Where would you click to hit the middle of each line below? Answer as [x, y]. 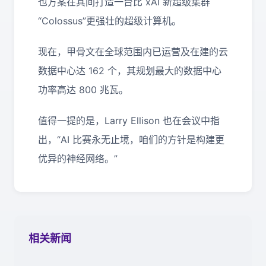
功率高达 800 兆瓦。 [83, 90]
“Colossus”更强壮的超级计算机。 [110, 21]
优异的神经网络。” [78, 159]
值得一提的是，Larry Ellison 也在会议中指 [129, 121]
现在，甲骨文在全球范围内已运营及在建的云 [133, 52]
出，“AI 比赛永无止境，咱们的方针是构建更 [131, 140]
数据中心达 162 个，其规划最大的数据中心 [130, 71]
